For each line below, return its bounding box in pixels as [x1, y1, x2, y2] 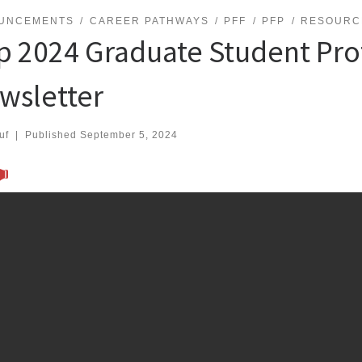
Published [24, 129, 80, 141]
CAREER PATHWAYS [89, 15, 209, 27]
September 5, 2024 [79, 129, 178, 141]
